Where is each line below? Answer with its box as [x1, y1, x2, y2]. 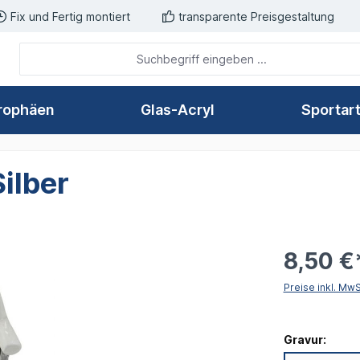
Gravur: [283, 333, 326, 347]
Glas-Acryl [141, 101, 215, 119]
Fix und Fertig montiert [10, 9, 130, 23]
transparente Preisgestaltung [178, 9, 334, 23]
